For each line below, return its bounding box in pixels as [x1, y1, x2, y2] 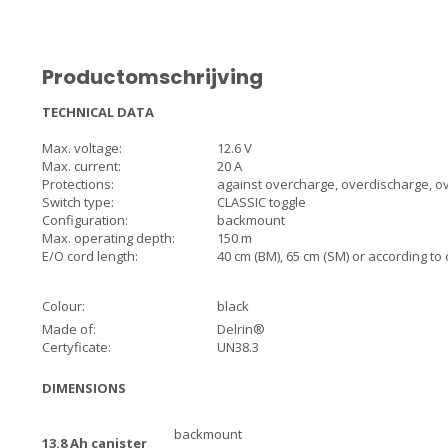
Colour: [42, 297, 85, 315]
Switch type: [42, 193, 114, 211]
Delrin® [217, 320, 265, 338]
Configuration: [42, 211, 128, 229]
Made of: [42, 320, 96, 338]
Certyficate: [42, 338, 111, 356]
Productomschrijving [42, 63, 263, 91]
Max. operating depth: [42, 229, 175, 247]
